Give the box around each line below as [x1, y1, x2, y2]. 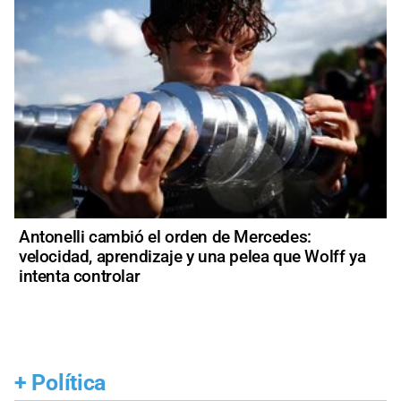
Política [31, 370, 107, 397]
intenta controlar [19, 266, 141, 287]
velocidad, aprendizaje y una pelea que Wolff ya [19, 246, 366, 268]
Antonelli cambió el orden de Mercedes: [19, 226, 311, 248]
